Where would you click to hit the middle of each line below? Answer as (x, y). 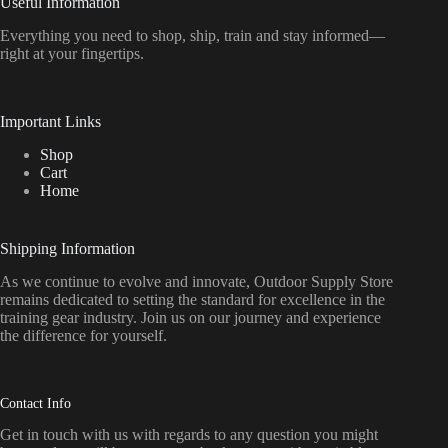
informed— (348, 36)
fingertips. (112, 54)
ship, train (223, 36)
